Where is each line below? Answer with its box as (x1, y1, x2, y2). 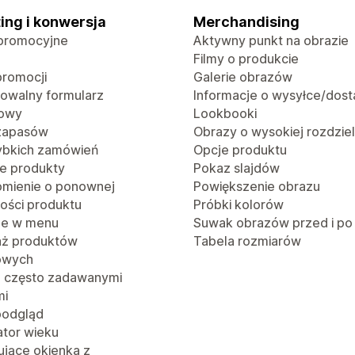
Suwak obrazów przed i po (193, 215, 353, 231)
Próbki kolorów (193, 197, 284, 212)
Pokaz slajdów (193, 160, 280, 176)
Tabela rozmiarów (193, 233, 301, 249)
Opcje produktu (193, 142, 287, 158)
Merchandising (193, 13, 300, 30)
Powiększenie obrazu (193, 178, 320, 194)
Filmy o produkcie (193, 51, 299, 67)
